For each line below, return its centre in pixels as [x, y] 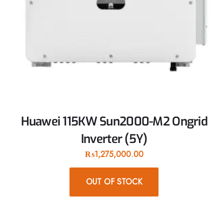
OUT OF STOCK [114, 182]
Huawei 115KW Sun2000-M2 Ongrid [114, 122]
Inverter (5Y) [114, 139]
